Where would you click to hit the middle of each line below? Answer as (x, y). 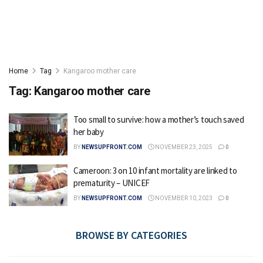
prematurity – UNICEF (112, 183)
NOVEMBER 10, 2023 (183, 198)
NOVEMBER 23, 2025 (183, 147)
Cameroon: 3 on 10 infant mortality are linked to (155, 170)
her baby (89, 132)
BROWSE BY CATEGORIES (131, 235)
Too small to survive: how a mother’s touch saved (159, 119)
